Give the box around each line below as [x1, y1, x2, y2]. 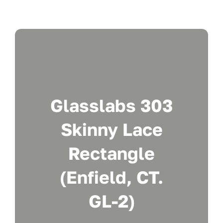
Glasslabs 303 [50, 95, 173, 116]
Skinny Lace [60, 119, 163, 140]
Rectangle [68, 143, 155, 164]
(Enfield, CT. [60, 167, 163, 188]
